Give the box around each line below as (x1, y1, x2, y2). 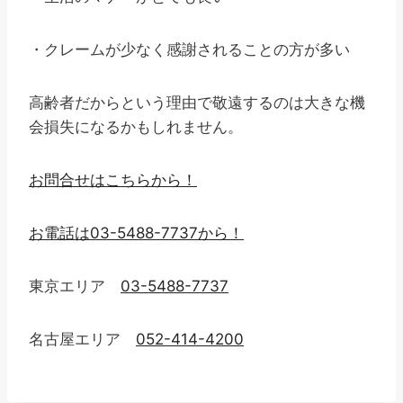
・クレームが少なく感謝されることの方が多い (29, 40, 350, 58)
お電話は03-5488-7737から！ (29, 224, 244, 242)
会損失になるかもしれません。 (29, 118, 243, 136)
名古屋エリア (29, 330, 136, 348)
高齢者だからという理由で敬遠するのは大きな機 (29, 94, 365, 112)
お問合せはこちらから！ (29, 171, 197, 189)
